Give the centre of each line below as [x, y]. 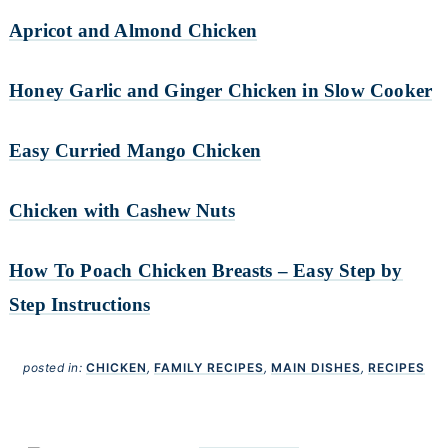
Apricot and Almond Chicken [133, 31]
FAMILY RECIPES [208, 367]
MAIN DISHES [315, 367]
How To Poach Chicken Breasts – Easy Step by [205, 271]
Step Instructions [79, 305]
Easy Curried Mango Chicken [135, 151]
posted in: [54, 367]
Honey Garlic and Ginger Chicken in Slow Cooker [220, 91]
